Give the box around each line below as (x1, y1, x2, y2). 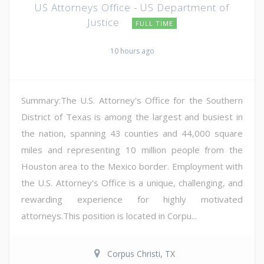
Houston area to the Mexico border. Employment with (21, 160, 243, 172)
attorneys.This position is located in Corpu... (21, 209, 197, 222)
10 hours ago (110, 45, 154, 56)
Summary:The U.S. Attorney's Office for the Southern (21, 94, 243, 106)
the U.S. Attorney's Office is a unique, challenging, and (21, 176, 243, 189)
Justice (87, 15, 123, 29)
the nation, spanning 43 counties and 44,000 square (21, 127, 243, 139)
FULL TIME (136, 18, 173, 28)
